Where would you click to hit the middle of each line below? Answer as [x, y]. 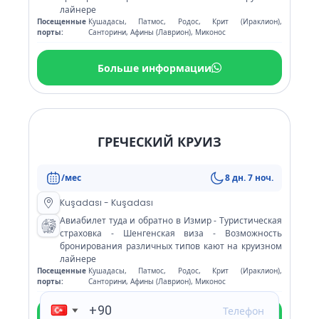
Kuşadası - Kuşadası [106, 203]
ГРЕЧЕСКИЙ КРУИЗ [159, 142]
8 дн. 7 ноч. [249, 178]
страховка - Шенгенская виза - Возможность [171, 233]
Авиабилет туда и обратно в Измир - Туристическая [171, 220]
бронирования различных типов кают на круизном [171, 246]
